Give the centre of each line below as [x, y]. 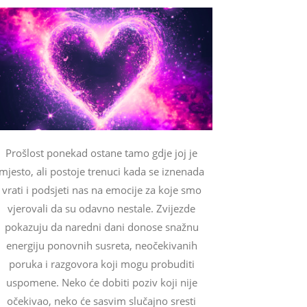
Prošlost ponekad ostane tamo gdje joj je [101, 153]
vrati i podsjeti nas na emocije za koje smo [101, 190]
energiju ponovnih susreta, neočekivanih [101, 246]
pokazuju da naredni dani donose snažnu [101, 227]
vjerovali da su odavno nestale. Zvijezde [101, 209]
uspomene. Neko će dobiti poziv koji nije [101, 283]
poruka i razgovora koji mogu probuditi [101, 264]
